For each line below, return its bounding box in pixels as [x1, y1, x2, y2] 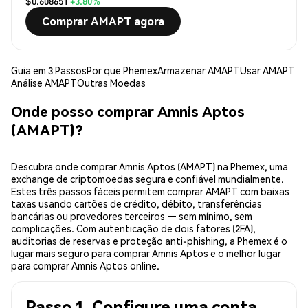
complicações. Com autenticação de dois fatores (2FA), [11, 222, 256, 235]
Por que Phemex [87, 64, 157, 77]
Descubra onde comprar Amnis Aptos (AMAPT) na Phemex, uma [11, 160, 288, 173]
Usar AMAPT [240, 64, 295, 77]
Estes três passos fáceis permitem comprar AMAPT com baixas [11, 185, 289, 198]
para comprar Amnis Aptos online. [11, 259, 159, 272]
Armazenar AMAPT [157, 64, 240, 77]
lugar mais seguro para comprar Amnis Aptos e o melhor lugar [11, 247, 281, 260]
